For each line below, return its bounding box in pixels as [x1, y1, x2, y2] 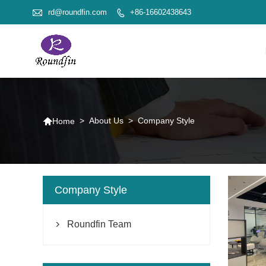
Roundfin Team [67, 218, 131, 229]
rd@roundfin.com [47, 7, 107, 17]
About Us [89, 116, 123, 126]
